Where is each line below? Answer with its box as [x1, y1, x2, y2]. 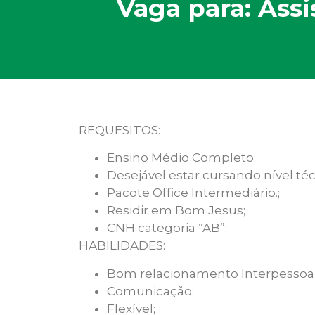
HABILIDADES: [79, 238, 165, 253]
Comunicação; [107, 283, 194, 298]
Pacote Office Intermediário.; [107, 186, 280, 200]
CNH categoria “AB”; [107, 221, 227, 236]
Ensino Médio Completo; [107, 150, 256, 165]
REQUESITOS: [79, 123, 160, 137]
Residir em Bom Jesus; [107, 203, 245, 218]
